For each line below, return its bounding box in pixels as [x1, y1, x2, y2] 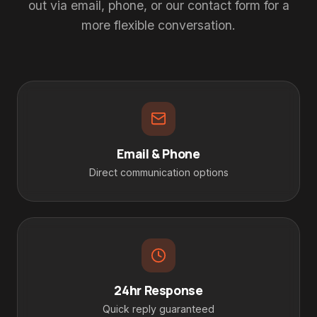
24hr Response [114, 281, 203, 299]
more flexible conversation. [81, 17, 236, 33]
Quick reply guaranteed [103, 303, 214, 316]
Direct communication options [88, 166, 229, 178]
